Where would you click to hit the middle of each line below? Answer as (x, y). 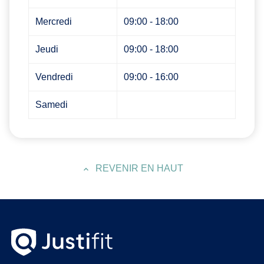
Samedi (52, 104)
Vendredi (55, 77)
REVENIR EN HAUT (139, 168)
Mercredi (54, 21)
